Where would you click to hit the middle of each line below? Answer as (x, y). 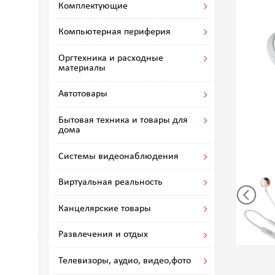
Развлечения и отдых (103, 235)
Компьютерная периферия (114, 32)
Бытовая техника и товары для (123, 120)
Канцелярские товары (105, 208)
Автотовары (83, 94)
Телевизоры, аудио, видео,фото (125, 261)
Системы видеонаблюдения (118, 156)
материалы (82, 68)
